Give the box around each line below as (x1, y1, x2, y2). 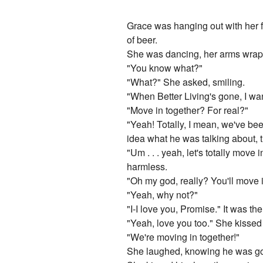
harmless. (127, 160, 168, 174)
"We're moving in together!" (127, 230, 240, 244)
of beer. (127, 33, 158, 47)
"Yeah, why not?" (127, 188, 198, 202)
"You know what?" (127, 61, 203, 75)
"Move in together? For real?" (127, 103, 249, 117)
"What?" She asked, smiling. (127, 75, 245, 89)
